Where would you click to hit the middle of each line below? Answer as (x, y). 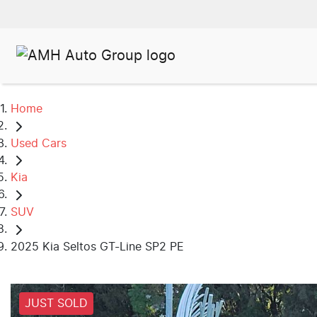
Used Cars (39, 143)
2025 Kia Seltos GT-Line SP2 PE (97, 247)
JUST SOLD (56, 303)
